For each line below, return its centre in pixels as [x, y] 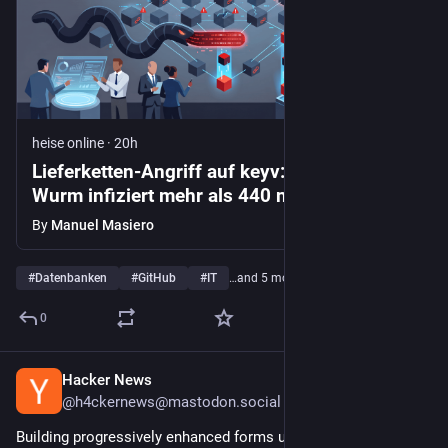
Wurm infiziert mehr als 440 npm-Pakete [205, 196]
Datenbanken [71, 278]
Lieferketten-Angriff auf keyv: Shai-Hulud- [212, 172]
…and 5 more [264, 278]
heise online [68, 143]
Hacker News [107, 380]
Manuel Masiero [102, 225]
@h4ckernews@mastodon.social [171, 402]
